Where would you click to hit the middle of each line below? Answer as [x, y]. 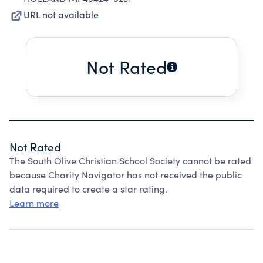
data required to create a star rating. [88, 189]
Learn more [34, 203]
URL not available [61, 14]
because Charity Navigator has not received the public [126, 175]
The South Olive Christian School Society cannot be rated [130, 161]
